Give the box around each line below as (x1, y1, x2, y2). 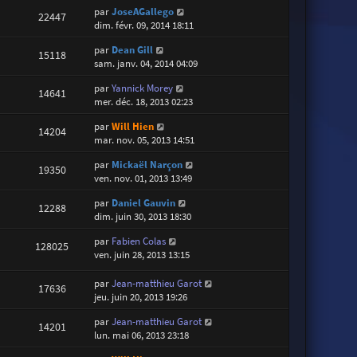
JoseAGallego (112, 4, 175, 18)
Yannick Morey (112, 80, 174, 95)
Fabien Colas (112, 233, 167, 248)
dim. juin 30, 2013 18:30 (94, 209, 192, 223)
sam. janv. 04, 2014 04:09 (94, 56, 198, 70)
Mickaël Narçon (112, 157, 183, 171)
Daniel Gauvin (112, 195, 176, 210)
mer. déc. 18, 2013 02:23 (94, 94, 194, 108)
